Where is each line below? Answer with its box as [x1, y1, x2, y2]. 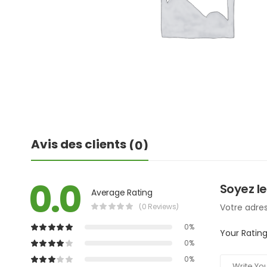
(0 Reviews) [138, 201, 179, 212]
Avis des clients [31, 136, 129, 153]
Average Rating [91, 186, 153, 198]
